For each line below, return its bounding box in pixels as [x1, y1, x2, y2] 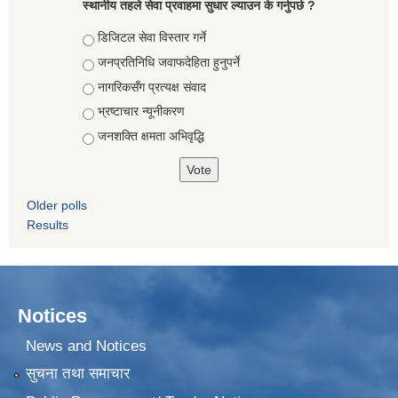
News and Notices [25, 337, 147, 354]
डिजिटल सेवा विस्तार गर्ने [98, 30, 206, 45]
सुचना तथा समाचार [25, 365, 130, 383]
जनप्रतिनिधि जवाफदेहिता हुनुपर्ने [98, 55, 240, 70]
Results [27, 218, 68, 233]
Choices [83, 30, 132, 45]
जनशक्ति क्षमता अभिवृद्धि [98, 128, 204, 143]
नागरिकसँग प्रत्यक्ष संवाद [98, 79, 206, 94]
